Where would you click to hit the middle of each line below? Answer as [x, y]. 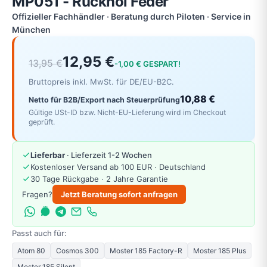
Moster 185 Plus [220, 250]
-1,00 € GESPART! [148, 64]
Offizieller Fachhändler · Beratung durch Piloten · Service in [131, 16]
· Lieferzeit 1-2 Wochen [108, 155]
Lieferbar [48, 155]
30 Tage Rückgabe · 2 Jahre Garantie [99, 178]
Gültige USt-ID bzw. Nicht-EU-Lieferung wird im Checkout [127, 112]
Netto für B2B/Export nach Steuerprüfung [104, 100]
